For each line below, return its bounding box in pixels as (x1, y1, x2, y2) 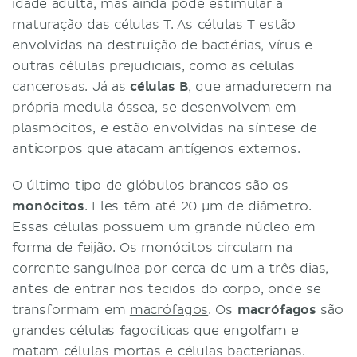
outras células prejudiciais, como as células (12, 57, 295, 74)
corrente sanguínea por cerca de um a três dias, (12, 260, 329, 277)
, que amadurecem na (188, 78, 331, 95)
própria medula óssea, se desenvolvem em (12, 99, 296, 116)
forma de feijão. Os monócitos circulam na (12, 239, 293, 256)
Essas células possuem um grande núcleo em (12, 218, 316, 235)
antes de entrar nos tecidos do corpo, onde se (12, 280, 321, 297)
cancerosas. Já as (12, 78, 130, 95)
